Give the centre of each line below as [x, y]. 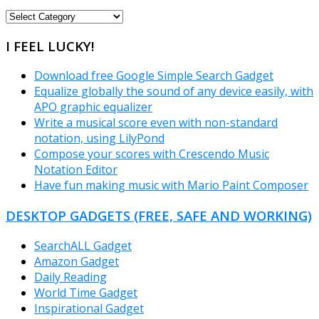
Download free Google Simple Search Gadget [154, 76]
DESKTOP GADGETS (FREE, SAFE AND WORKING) [159, 216]
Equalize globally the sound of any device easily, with [174, 91]
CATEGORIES [39, 30]
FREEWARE [33, 15]
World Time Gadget [86, 292]
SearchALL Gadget [83, 245]
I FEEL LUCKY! [50, 46]
